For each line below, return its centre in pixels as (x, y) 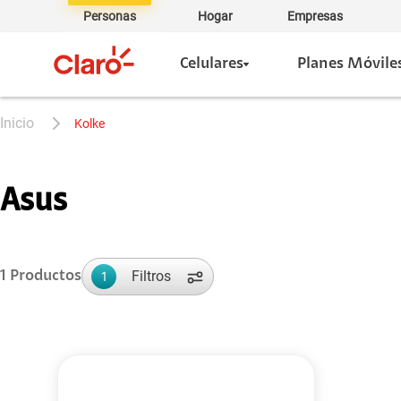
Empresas (315, 16)
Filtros (151, 276)
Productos (44, 277)
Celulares (212, 64)
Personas (109, 16)
